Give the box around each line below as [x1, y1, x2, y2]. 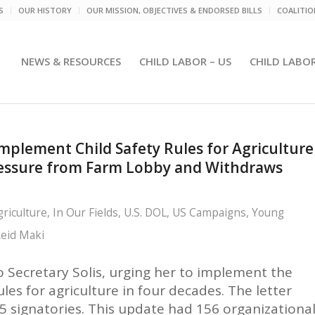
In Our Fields [53, 205, 118, 220]
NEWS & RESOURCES [21, 54, 122, 68]
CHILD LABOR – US [139, 54, 232, 68]
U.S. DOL [124, 205, 167, 220]
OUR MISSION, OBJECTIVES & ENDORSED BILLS [86, 5, 263, 15]
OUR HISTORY [18, 5, 72, 15]
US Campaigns [172, 205, 246, 220]
